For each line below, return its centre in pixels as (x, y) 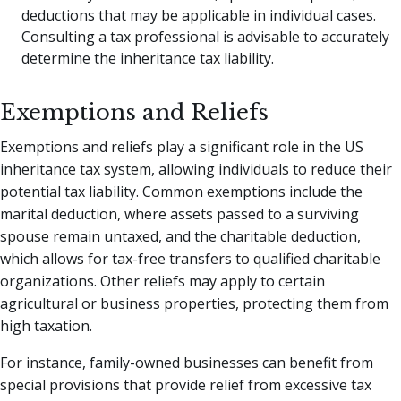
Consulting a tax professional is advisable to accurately (205, 37)
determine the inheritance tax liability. (148, 59)
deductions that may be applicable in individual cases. (199, 16)
